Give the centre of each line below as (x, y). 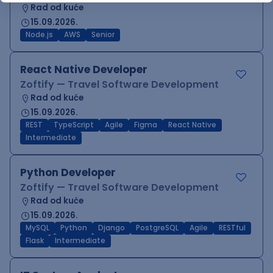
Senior (103, 35)
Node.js (39, 35)
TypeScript (74, 125)
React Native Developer (84, 69)
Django (112, 228)
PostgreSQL (157, 228)
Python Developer (68, 172)
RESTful (232, 228)
